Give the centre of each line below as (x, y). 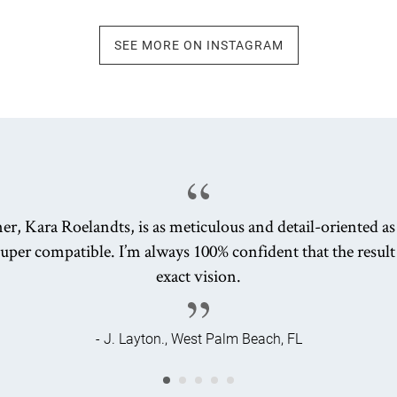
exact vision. (198, 276)
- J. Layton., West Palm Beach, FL (198, 339)
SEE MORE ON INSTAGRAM (198, 45)
